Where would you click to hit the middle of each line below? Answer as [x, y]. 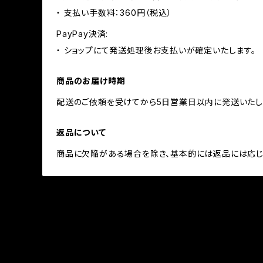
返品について [81, 132]
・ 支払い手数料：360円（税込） [114, 13]
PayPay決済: [82, 34]
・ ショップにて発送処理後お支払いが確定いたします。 [156, 50]
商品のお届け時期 [91, 81]
